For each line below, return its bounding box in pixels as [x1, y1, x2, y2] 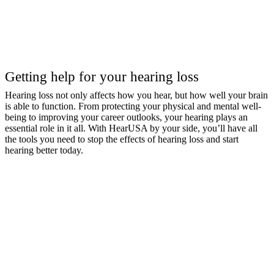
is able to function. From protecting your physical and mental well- [5, 100, 261, 111]
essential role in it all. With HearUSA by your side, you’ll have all [5, 122, 257, 133]
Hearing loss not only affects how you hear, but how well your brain [5, 89, 268, 100]
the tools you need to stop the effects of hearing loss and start [5, 133, 239, 144]
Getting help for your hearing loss [5, 68, 199, 84]
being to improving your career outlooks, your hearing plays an [5, 111, 248, 122]
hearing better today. [5, 144, 83, 155]
